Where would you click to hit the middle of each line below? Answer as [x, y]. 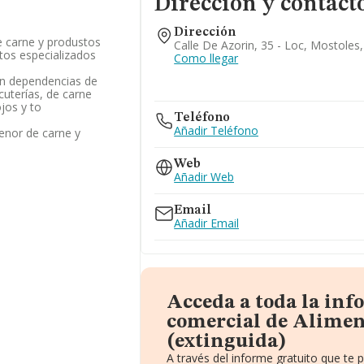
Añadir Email [207, 223]
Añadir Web [204, 177]
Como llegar [206, 58]
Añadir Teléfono [217, 130]
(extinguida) [227, 342]
